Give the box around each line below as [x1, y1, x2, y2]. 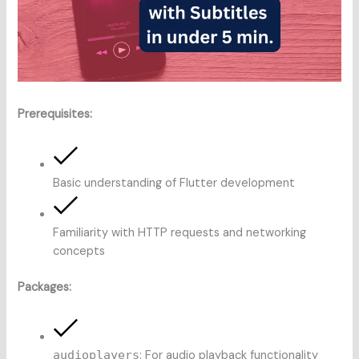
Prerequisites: [18, 107, 93, 123]
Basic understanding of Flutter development [53, 175, 296, 191]
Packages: [18, 279, 72, 295]
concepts [53, 243, 106, 259]
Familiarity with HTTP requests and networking [53, 224, 307, 240]
